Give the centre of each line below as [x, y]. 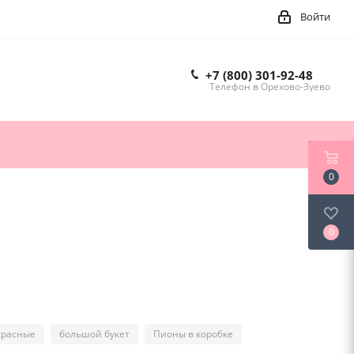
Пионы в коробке [193, 334]
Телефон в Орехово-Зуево [270, 87]
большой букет [94, 334]
